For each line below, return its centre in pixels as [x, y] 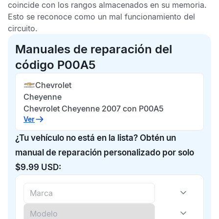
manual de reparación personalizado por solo [105, 153]
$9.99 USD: [38, 167]
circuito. [23, 28]
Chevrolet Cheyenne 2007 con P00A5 [94, 109]
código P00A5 [55, 65]
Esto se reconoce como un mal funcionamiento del [101, 17]
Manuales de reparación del [94, 49]
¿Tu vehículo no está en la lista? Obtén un [96, 138]
